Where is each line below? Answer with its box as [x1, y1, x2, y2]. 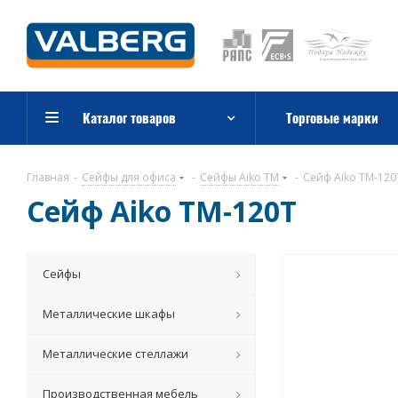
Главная [27, 170, 69, 185]
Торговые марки [286, 107, 378, 127]
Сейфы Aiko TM [200, 170, 279, 185]
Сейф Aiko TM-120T [27, 192, 297, 230]
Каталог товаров [83, 107, 176, 127]
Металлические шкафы [43, 306, 175, 322]
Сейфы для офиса [82, 170, 176, 185]
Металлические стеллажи [43, 346, 188, 362]
